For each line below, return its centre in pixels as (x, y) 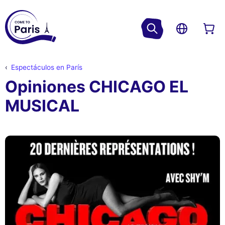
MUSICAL (42, 106)
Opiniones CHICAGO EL (97, 87)
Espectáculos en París (46, 68)
